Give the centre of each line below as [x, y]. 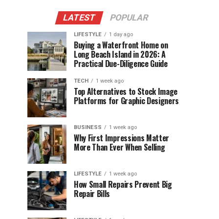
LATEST [79, 18]
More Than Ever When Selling [120, 147]
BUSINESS [88, 127]
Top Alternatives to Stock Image [126, 91]
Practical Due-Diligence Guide [121, 64]
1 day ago [121, 34]
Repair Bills [92, 194]
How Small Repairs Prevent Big [123, 184]
